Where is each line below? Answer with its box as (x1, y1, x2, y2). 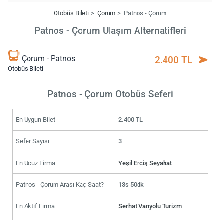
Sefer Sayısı (15, 137, 49, 145)
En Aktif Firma (15, 202, 55, 210)
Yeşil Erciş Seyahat (118, 159, 172, 166)
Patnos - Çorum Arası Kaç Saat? (15, 180, 104, 188)
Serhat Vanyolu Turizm (118, 202, 182, 210)
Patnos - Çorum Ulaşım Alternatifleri (34, 25, 186, 37)
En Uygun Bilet (15, 115, 55, 123)
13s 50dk (118, 180, 144, 188)
